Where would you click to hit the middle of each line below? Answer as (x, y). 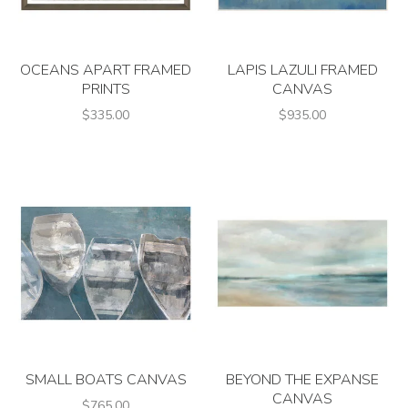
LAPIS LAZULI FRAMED (302, 70)
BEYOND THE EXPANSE (302, 380)
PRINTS (106, 89)
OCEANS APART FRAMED (106, 70)
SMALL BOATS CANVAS (106, 380)
